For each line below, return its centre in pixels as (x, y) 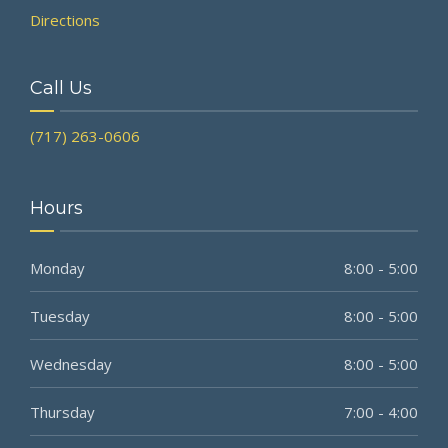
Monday (57, 267)
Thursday (62, 411)
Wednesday (71, 363)
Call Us (61, 87)
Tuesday (60, 315)
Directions (65, 19)
